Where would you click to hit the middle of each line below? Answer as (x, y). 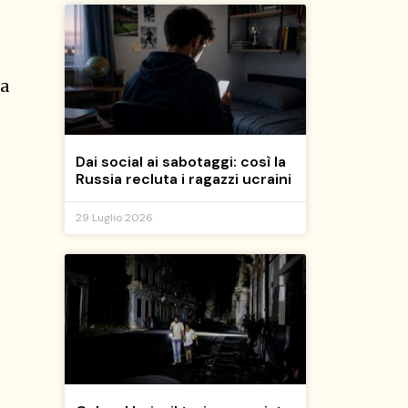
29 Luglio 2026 (114, 217)
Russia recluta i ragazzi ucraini (184, 178)
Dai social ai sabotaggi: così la (181, 161)
